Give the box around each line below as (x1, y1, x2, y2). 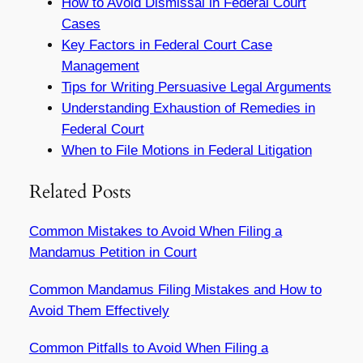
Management (61, 58, 139, 75)
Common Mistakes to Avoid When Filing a (28, 223, 282, 239)
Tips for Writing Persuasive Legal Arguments (61, 79, 331, 96)
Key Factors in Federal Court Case (61, 37, 272, 53)
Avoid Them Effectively (28, 302, 169, 318)
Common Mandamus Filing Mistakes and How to (28, 281, 322, 297)
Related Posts (28, 178, 131, 204)
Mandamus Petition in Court (28, 244, 197, 260)
